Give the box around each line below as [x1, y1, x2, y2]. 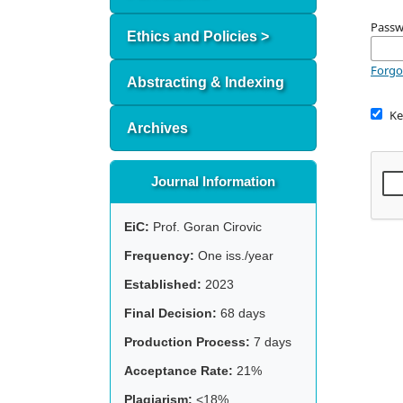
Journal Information [151, 175, 275, 189]
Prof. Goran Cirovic [149, 219, 262, 234]
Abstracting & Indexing [127, 75, 284, 90]
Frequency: [124, 248, 194, 263]
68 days [217, 306, 265, 320]
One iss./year [194, 248, 273, 263]
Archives [127, 121, 188, 136]
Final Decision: [124, 306, 217, 320]
